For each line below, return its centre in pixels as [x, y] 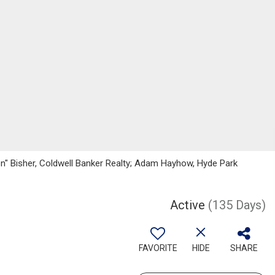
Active [188, 205]
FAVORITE [158, 248]
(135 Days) [237, 205]
